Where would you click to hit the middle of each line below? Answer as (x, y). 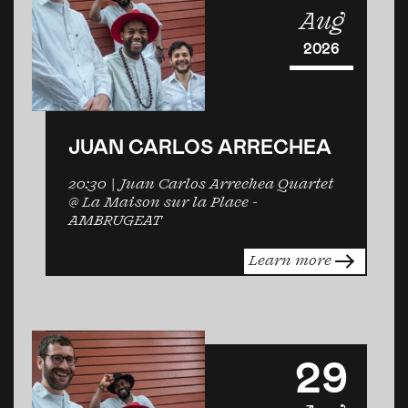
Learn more (292, 261)
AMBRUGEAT (115, 221)
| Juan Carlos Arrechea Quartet (220, 184)
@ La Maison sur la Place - (163, 203)
